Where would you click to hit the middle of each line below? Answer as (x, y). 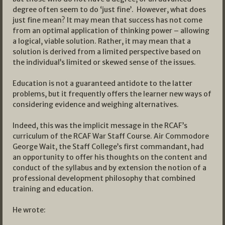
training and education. (53, 189)
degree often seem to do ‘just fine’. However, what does (109, 10)
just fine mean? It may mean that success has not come (107, 20)
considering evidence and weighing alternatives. (96, 105)
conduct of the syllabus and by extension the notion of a (109, 168)
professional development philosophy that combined (104, 179)
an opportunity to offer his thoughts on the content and (110, 157)
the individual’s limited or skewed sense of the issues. (104, 63)
